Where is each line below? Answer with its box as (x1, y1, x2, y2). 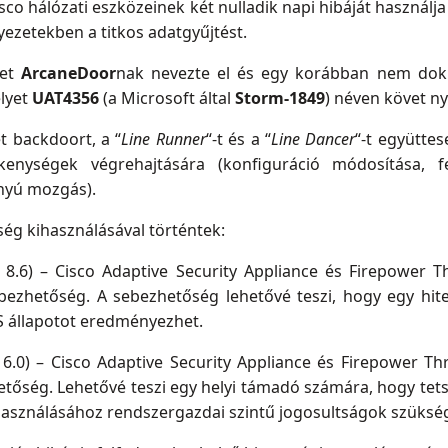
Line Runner (121, 128, 206, 151)
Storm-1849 (235, 87, 325, 110)
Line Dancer (270, 128, 356, 151)
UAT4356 (32, 87, 99, 110)
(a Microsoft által (99, 87, 235, 110)
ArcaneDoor (20, 62, 116, 85)
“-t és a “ (205, 128, 271, 151)
